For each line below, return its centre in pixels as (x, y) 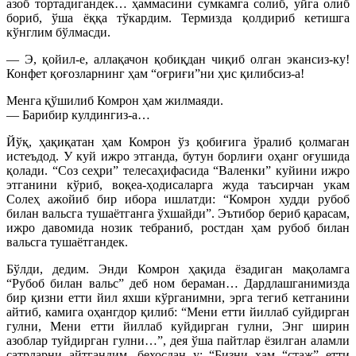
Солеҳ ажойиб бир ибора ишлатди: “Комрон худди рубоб (178, 199)
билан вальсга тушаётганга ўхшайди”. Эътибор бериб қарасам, (178, 213)
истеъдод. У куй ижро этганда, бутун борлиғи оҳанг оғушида (178, 156)
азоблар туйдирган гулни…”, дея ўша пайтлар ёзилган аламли (178, 341)
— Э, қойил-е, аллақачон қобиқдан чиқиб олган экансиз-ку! (178, 59)
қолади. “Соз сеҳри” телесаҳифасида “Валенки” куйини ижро (178, 170)
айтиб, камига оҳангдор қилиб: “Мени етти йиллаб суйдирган (178, 312)
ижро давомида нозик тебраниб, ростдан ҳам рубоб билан (178, 228)
